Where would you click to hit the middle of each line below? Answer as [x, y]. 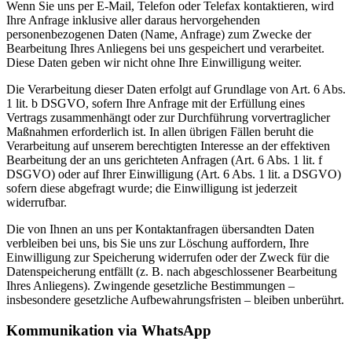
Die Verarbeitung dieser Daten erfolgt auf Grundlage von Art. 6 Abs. [176, 90]
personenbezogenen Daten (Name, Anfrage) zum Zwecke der [159, 35]
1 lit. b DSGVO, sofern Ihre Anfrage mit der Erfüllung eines [156, 104]
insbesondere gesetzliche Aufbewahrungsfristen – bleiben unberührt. [175, 300]
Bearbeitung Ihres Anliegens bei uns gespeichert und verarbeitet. [165, 49]
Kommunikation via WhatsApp [109, 330]
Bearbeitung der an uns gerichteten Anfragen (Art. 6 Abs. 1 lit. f [164, 160]
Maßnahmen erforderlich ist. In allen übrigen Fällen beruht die [160, 132]
